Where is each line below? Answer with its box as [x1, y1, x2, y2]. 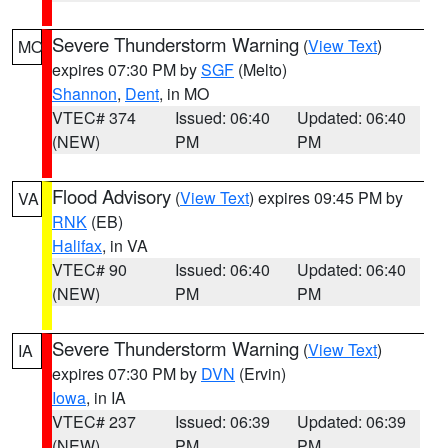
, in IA [86, 386, 126, 409]
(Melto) [234, 58, 287, 81]
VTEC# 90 [52, 258, 127, 281]
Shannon [52, 82, 117, 105]
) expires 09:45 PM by [249, 186, 403, 209]
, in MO [159, 82, 209, 105]
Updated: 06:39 [297, 410, 407, 433]
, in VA [102, 234, 148, 257]
